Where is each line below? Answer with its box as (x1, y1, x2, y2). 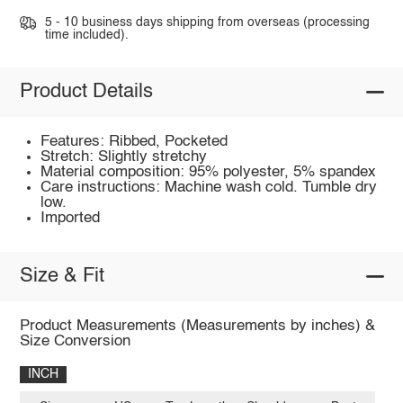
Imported (40, 210, 101, 226)
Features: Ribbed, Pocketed (40, 133, 228, 149)
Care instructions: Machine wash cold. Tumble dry (40, 179, 378, 195)
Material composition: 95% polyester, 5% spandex (40, 164, 377, 180)
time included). (44, 29, 129, 42)
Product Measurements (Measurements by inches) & (19, 318, 375, 334)
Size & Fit (19, 266, 104, 287)
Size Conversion (19, 333, 130, 349)
